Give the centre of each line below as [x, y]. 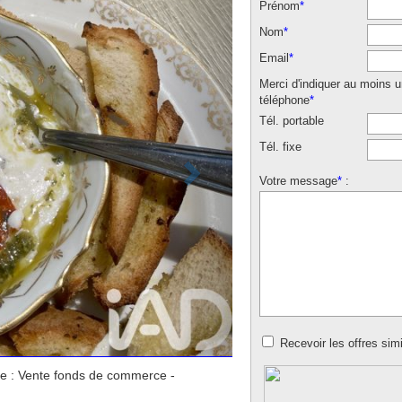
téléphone [284, 100]
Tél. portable [292, 121]
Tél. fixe [280, 147]
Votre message [298, 181]
